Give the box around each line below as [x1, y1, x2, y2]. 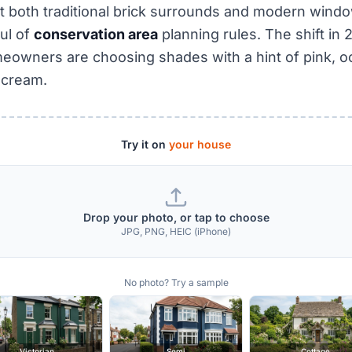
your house [169, 137, 231, 151]
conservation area [34, 25, 158, 42]
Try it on [121, 137, 169, 151]
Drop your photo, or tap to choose [82, 210, 269, 224]
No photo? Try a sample [123, 276, 229, 288]
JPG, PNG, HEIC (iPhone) [121, 225, 231, 237]
